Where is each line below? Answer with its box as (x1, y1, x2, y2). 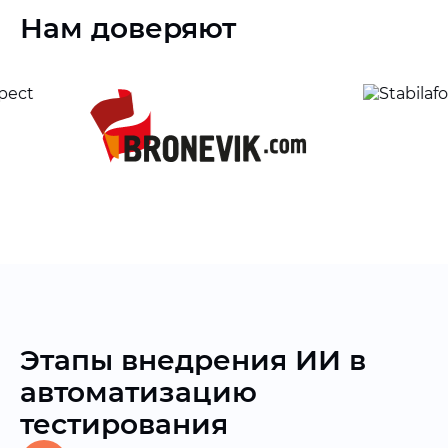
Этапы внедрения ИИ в (20, 343, 366, 377)
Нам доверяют (20, 11, 236, 45)
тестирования (20, 407, 228, 441)
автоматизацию (20, 375, 257, 409)
